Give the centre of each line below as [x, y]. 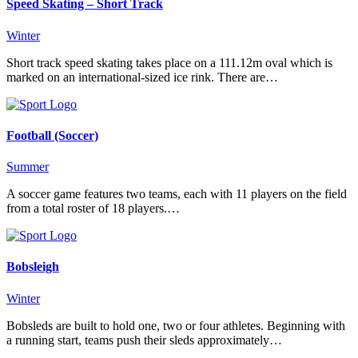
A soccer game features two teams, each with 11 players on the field [177, 194]
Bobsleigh [33, 267]
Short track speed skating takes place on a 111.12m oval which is [169, 62]
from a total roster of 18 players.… [93, 209]
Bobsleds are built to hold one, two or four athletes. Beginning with [176, 325]
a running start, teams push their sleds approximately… [144, 340]
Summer [28, 167]
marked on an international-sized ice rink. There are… [142, 77]
